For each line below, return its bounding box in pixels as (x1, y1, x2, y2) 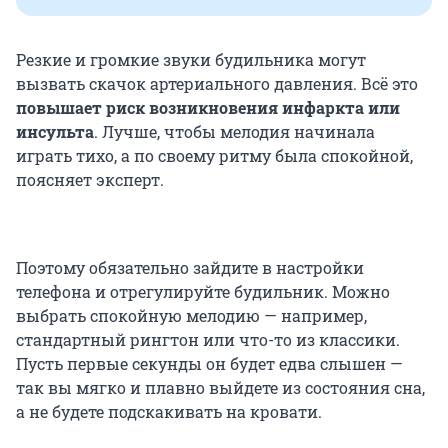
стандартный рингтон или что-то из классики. (16, 328, 400, 350)
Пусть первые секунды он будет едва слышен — (16, 352, 403, 374)
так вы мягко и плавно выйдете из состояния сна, (16, 376, 425, 398)
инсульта (16, 120, 94, 142)
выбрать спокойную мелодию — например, (16, 304, 367, 326)
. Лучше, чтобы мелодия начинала (94, 120, 375, 142)
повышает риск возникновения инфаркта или (16, 96, 400, 118)
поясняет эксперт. (16, 168, 164, 190)
